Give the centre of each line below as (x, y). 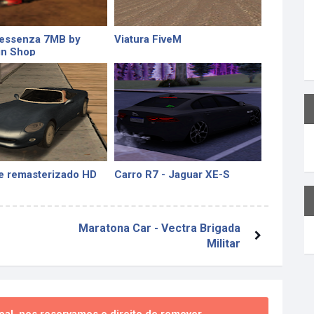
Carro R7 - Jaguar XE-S (172, 175)
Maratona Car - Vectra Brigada (159, 228)
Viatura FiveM (148, 40)
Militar (223, 244)
